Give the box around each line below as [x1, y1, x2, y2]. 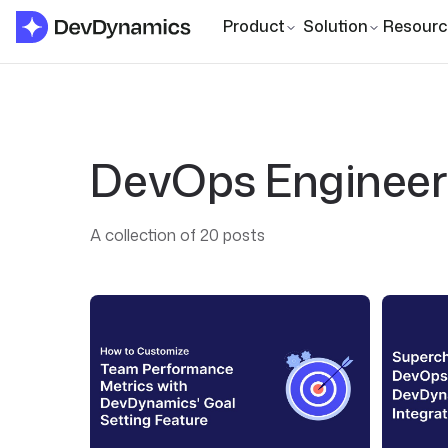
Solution [302, 15, 368, 37]
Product [222, 15, 285, 37]
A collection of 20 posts [89, 223, 265, 246]
